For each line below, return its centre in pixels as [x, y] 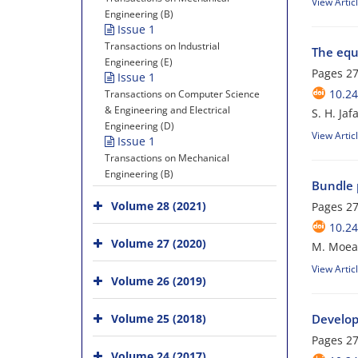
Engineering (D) [139, 126]
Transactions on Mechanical [167, 158]
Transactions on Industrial [162, 46]
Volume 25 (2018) [159, 318]
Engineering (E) [139, 62]
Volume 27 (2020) [159, 243]
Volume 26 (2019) [159, 281]
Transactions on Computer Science [182, 94]
